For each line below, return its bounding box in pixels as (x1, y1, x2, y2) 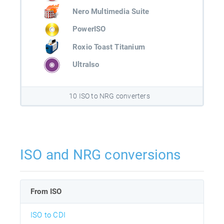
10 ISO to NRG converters (69, 92, 150, 100)
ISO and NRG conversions (20, 146, 181, 163)
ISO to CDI (30, 210, 65, 220)
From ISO (30, 187, 62, 196)
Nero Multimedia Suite (72, 6, 149, 16)
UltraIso (72, 60, 99, 69)
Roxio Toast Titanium (72, 42, 145, 51)
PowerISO (72, 24, 106, 34)
